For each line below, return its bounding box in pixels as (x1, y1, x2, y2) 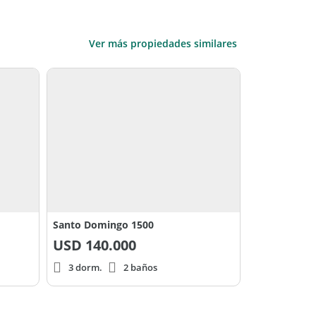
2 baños (123, 261, 157, 274)
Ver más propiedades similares (89, 36, 237, 50)
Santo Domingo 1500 (53, 218, 154, 232)
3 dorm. (68, 261, 102, 274)
